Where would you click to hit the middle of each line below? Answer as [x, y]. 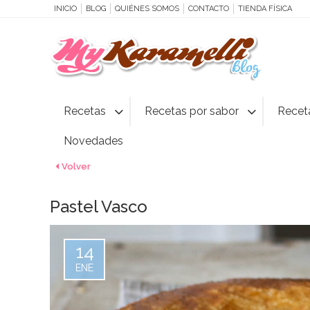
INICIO [65, 9]
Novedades [93, 141]
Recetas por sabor [192, 111]
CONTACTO [209, 9]
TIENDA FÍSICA [265, 9]
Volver [76, 166]
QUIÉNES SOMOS [147, 9]
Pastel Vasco [99, 207]
